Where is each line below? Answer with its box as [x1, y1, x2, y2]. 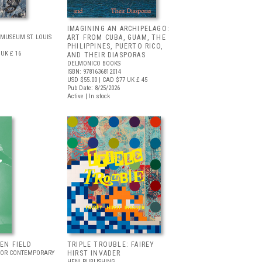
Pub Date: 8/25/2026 [67, 84, 120, 92]
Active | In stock [67, 92, 110, 100]
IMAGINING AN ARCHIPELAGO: [67, 25, 170, 33]
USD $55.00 [67, 76, 97, 84]
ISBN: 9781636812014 [67, 68, 121, 75]
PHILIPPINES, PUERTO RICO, [67, 42, 163, 50]
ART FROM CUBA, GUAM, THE [67, 33, 166, 42]
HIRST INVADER [67, 249, 121, 257]
